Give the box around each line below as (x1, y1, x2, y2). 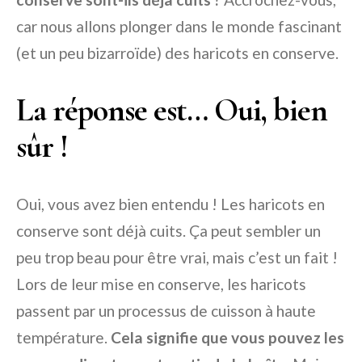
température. (16, 328, 111, 347)
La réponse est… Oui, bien (16, 90, 327, 130)
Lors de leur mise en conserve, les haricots (16, 275, 306, 294)
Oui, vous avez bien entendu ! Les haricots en (16, 195, 325, 214)
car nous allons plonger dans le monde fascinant (16, 17, 342, 36)
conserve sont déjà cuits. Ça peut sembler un (16, 221, 321, 241)
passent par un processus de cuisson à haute (16, 301, 316, 321)
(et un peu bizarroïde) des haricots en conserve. (16, 44, 339, 63)
